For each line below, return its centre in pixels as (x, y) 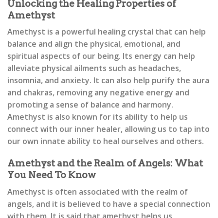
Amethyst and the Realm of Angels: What (105, 163)
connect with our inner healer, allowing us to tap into (109, 129)
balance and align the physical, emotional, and (94, 44)
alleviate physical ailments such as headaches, (94, 68)
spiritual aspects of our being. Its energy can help (101, 56)
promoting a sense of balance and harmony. (90, 105)
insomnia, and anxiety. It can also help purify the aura (108, 81)
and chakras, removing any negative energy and (98, 93)
